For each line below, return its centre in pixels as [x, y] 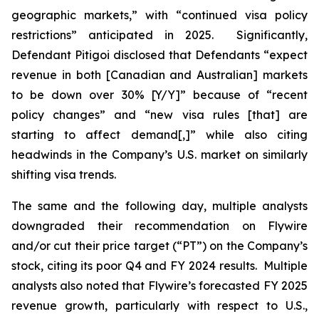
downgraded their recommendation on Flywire [159, 226]
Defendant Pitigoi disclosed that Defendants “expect [159, 55]
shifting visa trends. [64, 174]
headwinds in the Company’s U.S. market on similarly [159, 155]
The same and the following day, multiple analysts [159, 206]
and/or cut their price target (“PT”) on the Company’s [159, 246]
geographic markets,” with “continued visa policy [159, 15]
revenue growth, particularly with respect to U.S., [159, 305]
